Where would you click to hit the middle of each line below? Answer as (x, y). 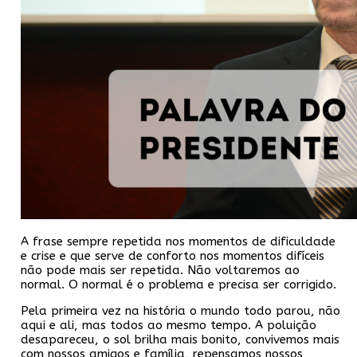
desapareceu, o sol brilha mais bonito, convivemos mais (180, 339)
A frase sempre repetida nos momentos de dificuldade (178, 241)
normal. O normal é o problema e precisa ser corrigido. (178, 284)
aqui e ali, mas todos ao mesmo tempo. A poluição (169, 325)
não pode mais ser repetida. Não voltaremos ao (160, 270)
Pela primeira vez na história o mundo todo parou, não (180, 310)
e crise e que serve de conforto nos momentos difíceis (173, 255)
